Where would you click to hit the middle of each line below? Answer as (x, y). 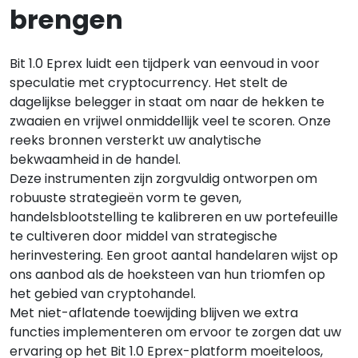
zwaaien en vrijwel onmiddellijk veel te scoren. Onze (170, 121)
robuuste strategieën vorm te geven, (125, 197)
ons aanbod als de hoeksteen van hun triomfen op (167, 274)
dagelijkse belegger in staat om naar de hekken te (167, 101)
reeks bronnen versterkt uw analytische (135, 140)
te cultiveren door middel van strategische (143, 236)
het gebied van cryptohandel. (103, 293)
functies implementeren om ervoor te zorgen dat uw (175, 332)
